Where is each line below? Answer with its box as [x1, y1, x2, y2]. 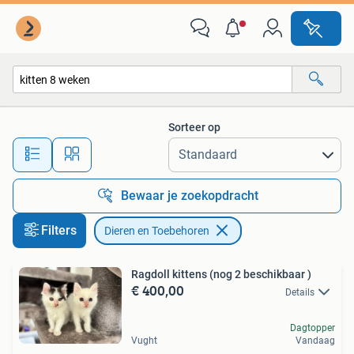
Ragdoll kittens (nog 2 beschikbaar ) [131, 268, 311, 281]
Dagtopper [290, 322, 335, 334]
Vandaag [296, 335, 335, 347]
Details [285, 287, 314, 298]
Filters [41, 223, 77, 238]
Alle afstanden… [127, 141, 205, 154]
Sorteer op [168, 121, 220, 134]
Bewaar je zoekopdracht [121, 188, 258, 203]
